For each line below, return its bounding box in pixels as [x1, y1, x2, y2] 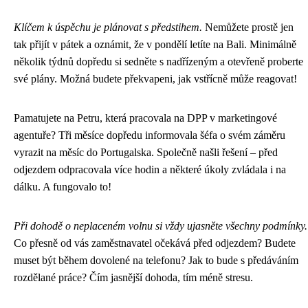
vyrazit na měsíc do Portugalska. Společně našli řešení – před [14, 146, 278, 158]
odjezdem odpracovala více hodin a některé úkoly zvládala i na [14, 163, 286, 175]
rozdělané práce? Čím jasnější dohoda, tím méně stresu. [14, 271, 253, 283]
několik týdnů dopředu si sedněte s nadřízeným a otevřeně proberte [14, 55, 303, 67]
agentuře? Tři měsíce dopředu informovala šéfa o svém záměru [14, 129, 285, 141]
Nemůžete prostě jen [202, 21, 294, 33]
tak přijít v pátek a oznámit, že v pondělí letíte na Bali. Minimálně [14, 38, 296, 50]
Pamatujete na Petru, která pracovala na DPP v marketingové [14, 111, 277, 124]
